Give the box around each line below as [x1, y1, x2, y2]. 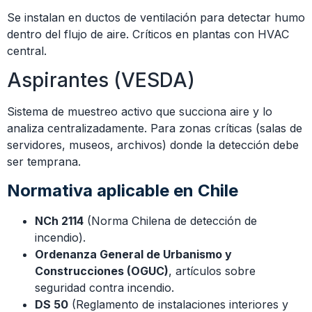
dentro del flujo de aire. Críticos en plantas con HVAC [7, 26, 289, 41]
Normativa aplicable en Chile [7, 180, 238, 201]
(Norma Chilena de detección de [84, 213, 257, 228]
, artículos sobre [169, 263, 256, 278]
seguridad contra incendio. [35, 280, 174, 295]
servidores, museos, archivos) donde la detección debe [7, 138, 299, 153]
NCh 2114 [35, 213, 84, 228]
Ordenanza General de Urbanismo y [35, 247, 232, 261]
